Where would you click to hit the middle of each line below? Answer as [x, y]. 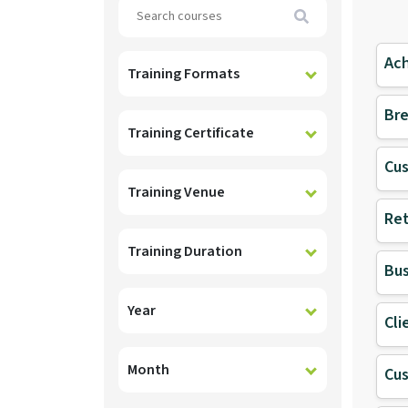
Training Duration [185, 251]
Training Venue [176, 192]
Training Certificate [191, 133]
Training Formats [184, 73]
